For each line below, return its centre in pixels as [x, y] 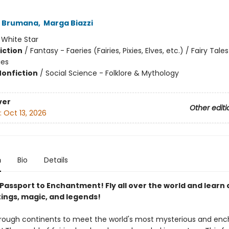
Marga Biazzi [68, 23]
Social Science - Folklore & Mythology [112, 73]
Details [56, 160]
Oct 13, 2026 [25, 113]
